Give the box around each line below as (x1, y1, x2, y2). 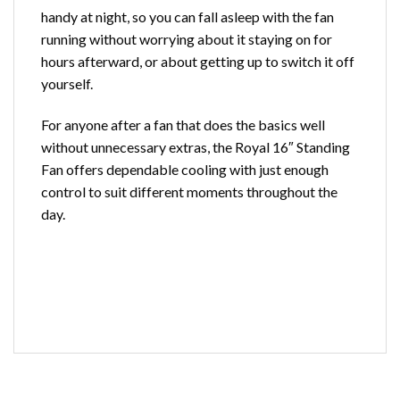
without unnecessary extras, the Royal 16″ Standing (41, 138, 350, 156)
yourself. (41, 75, 93, 93)
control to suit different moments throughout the (41, 183, 337, 201)
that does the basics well (173, 116, 325, 134)
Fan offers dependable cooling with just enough (41, 161, 329, 179)
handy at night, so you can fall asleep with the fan (41, 8, 334, 26)
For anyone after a (41, 116, 154, 134)
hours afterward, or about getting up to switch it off (41, 53, 354, 71)
